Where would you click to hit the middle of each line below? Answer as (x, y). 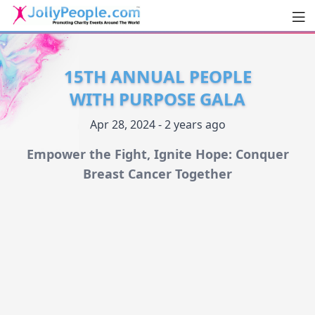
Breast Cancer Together (157, 174)
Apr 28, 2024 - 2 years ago (157, 125)
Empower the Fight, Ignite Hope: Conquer (157, 154)
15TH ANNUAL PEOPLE (157, 77)
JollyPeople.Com (85, 40)
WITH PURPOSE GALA (157, 99)
